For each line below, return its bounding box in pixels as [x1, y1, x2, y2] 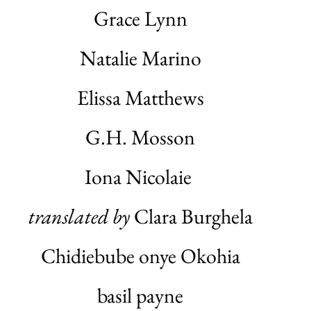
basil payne [97, 282, 183, 309]
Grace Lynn [93, 5, 187, 32]
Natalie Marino [79, 44, 201, 72]
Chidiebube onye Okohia [40, 242, 240, 269]
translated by [28, 203, 130, 230]
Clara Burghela [129, 203, 253, 230]
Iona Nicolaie [85, 163, 196, 190]
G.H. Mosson [85, 124, 195, 151]
